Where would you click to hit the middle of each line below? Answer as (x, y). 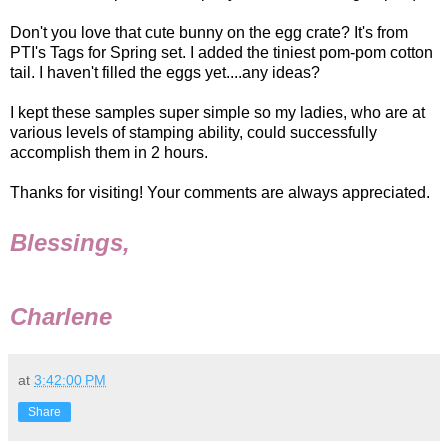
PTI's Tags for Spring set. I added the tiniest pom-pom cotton (221, 52)
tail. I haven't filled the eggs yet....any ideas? (165, 72)
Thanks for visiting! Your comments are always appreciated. (220, 192)
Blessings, (70, 242)
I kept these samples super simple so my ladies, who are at (217, 112)
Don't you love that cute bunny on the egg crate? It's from (209, 32)
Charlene (61, 316)
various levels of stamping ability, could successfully (193, 132)
